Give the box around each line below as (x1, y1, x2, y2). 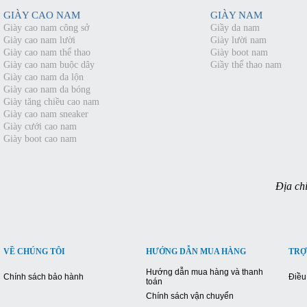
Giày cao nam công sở (3, 23, 89, 34)
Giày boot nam (210, 47, 268, 58)
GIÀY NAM (210, 10, 262, 21)
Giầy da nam (210, 23, 260, 34)
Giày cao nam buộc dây (3, 60, 95, 71)
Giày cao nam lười (3, 35, 75, 46)
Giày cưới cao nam (3, 121, 77, 132)
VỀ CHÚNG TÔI (3, 247, 65, 257)
